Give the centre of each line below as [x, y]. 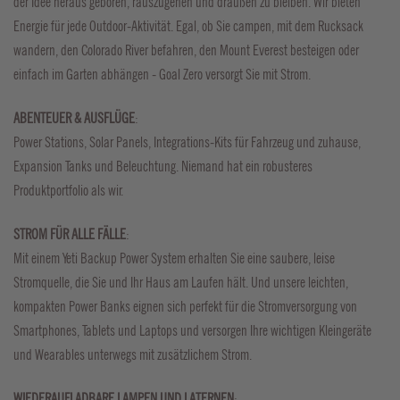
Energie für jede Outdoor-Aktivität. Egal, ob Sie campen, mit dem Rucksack [188, 26]
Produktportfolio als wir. [68, 191]
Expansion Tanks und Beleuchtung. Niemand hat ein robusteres [163, 167]
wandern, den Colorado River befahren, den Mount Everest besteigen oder [186, 50]
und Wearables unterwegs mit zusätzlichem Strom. [133, 355]
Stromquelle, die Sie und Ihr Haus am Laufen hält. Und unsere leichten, [181, 283]
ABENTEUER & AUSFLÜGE [74, 118]
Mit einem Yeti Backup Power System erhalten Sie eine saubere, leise [174, 258]
